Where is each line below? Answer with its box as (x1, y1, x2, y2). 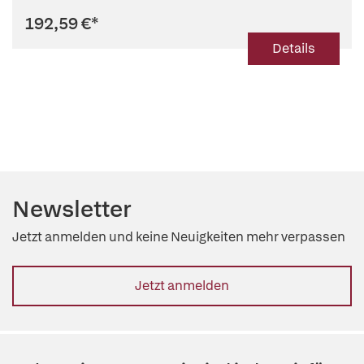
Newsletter (12, 194, 132, 223)
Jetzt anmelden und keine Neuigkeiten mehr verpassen (12, 228, 345, 245)
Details (272, 40, 315, 57)
